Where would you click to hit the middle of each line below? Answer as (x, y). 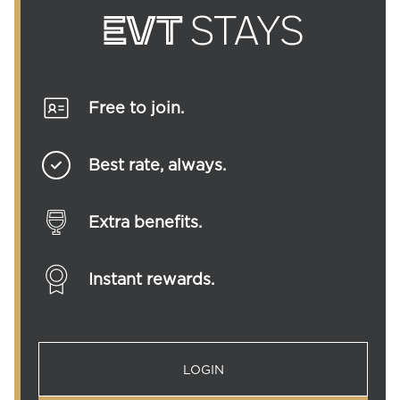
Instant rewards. (151, 279)
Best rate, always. (157, 165)
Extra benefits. (145, 222)
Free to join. (136, 108)
